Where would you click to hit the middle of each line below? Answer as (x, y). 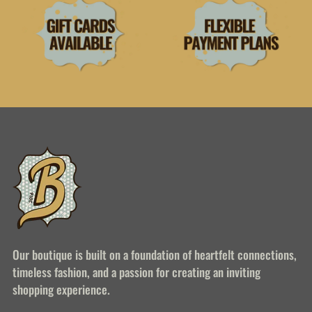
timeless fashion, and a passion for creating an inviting (136, 272)
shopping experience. (61, 290)
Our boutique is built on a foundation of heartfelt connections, (155, 255)
